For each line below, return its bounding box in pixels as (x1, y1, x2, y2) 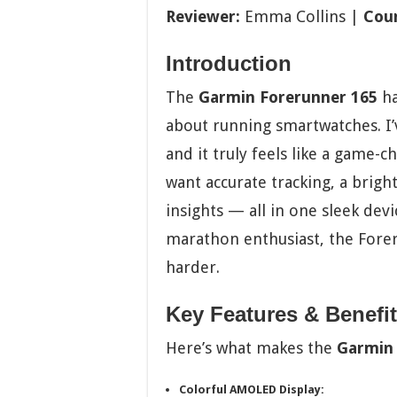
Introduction (166, 51, 292, 75)
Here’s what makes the (166, 338, 337, 357)
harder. (166, 257, 220, 276)
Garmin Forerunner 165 (198, 87, 378, 106)
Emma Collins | (240, 6, 363, 26)
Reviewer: (166, 6, 240, 26)
